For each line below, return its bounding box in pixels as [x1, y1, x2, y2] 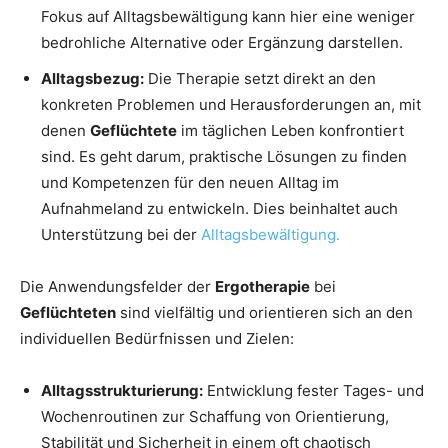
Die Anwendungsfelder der [20, 277, 215, 297]
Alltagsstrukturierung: [41, 381, 203, 401]
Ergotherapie [215, 277, 310, 297]
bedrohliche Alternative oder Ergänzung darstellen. [41, 33, 403, 53]
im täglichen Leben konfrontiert [177, 121, 404, 141]
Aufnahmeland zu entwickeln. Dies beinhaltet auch [41, 199, 398, 219]
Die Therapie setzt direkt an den [144, 69, 376, 89]
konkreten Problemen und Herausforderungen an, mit [41, 95, 421, 115]
